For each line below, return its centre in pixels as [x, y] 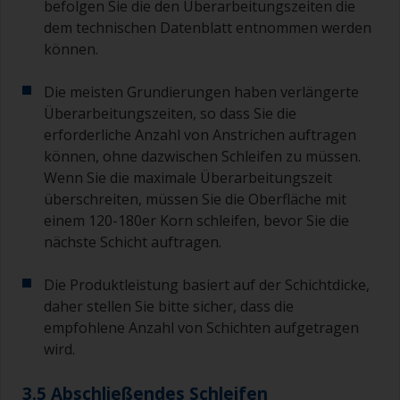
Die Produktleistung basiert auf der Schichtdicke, [207, 285]
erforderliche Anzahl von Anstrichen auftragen [200, 135]
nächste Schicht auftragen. [133, 242]
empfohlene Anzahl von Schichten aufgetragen [201, 328]
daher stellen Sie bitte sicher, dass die [169, 307]
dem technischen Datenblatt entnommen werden [208, 28]
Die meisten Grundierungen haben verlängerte [201, 92]
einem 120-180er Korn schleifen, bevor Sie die [196, 221]
